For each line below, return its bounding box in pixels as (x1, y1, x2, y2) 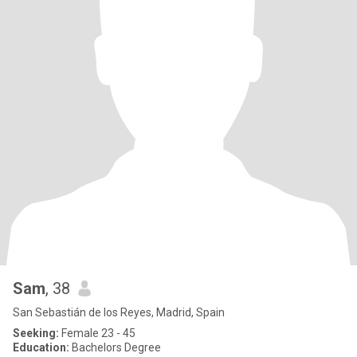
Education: (13, 341, 69, 354)
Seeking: (13, 327, 59, 339)
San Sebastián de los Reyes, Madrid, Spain (13, 306, 225, 319)
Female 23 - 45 (59, 327, 135, 339)
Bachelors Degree (69, 341, 161, 354)
